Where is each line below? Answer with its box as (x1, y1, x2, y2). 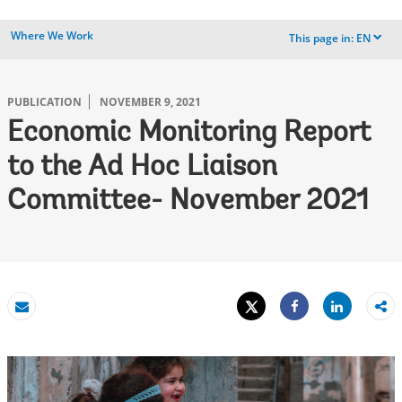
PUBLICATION (7, 94, 82, 109)
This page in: (289, 31, 354, 47)
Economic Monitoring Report (7, 119, 371, 148)
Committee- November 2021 (7, 188, 369, 216)
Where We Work (11, 28, 93, 43)
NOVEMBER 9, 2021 (100, 94, 201, 109)
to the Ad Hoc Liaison (7, 153, 277, 182)
